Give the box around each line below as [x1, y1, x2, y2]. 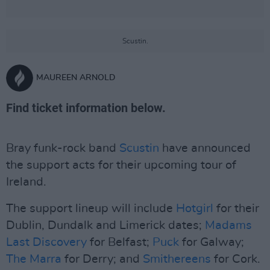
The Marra [6, 253, 61, 265]
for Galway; [179, 236, 244, 248]
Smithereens [143, 253, 211, 265]
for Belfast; [87, 236, 152, 248]
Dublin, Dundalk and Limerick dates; [6, 219, 205, 231]
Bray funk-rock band [6, 142, 119, 154]
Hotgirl [176, 202, 213, 215]
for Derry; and [61, 253, 143, 265]
